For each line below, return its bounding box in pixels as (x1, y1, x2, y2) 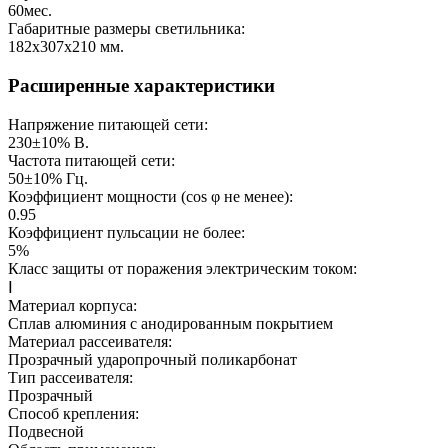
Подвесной (8, 422, 84, 440)
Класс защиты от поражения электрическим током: (8, 259, 357, 277)
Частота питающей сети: (8, 151, 175, 169)
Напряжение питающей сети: (8, 115, 208, 133)
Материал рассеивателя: (8, 332, 172, 350)
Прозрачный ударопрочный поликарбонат (8, 350, 297, 368)
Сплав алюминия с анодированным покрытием (8, 314, 333, 332)
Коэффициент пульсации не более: (8, 223, 245, 241)
